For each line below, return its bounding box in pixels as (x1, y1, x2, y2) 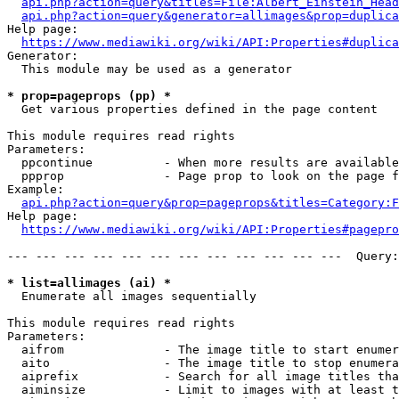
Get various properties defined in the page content (7, 102, 378, 116)
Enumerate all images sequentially (7, 289, 256, 303)
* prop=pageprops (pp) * (7, 89, 171, 102)
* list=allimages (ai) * (7, 276, 171, 289)
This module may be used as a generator (7, 62, 292, 76)
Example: (7, 183, 64, 196)
